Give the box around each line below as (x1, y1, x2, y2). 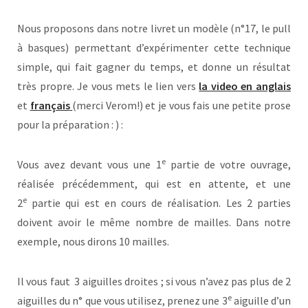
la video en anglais (199, 79, 291, 93)
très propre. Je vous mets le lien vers (17, 79, 199, 93)
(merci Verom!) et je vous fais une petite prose (72, 98, 291, 113)
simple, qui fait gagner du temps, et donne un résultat (17, 60, 291, 74)
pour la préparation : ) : (17, 118, 123, 132)
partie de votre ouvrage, (165, 157, 291, 172)
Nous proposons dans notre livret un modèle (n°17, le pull (17, 21, 291, 36)
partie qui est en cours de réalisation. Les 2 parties (27, 196, 291, 210)
